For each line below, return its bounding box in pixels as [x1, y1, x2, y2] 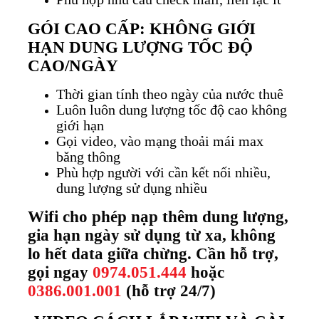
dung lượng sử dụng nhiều [56, 180, 207, 196]
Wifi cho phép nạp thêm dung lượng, [28, 208, 288, 226]
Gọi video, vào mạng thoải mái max [56, 133, 263, 149]
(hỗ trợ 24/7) [122, 282, 216, 300]
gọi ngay [28, 263, 93, 282]
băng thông [56, 149, 120, 164]
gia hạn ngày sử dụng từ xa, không [28, 226, 276, 245]
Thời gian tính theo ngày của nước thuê [56, 86, 283, 102]
